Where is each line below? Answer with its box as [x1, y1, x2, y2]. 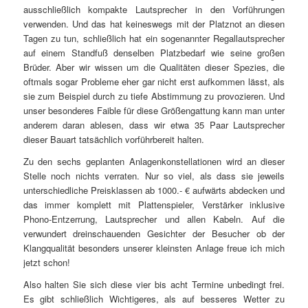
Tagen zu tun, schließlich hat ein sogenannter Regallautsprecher [23, 31, 285, 45]
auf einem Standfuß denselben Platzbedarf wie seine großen [23, 45, 285, 59]
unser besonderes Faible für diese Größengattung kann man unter [23, 103, 285, 117]
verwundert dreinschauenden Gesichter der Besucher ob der [23, 226, 285, 240]
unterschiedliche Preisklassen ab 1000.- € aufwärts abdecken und [23, 183, 285, 197]
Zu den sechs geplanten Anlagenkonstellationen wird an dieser [23, 154, 285, 168]
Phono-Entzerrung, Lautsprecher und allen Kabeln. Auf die [23, 212, 285, 225]
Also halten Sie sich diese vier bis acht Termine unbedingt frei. [23, 277, 285, 291]
